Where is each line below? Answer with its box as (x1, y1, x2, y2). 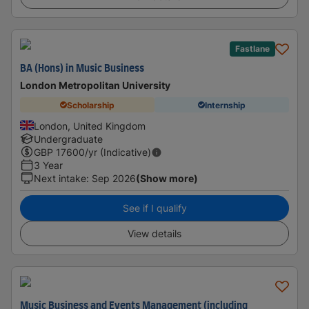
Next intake (34, 172, 86, 184)
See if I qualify (122, 202, 187, 214)
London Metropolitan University (20, 79, 170, 91)
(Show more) (136, 172, 198, 184)
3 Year (34, 159, 63, 171)
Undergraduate (34, 133, 103, 145)
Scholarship (67, 99, 114, 110)
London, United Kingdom (34, 120, 146, 132)
